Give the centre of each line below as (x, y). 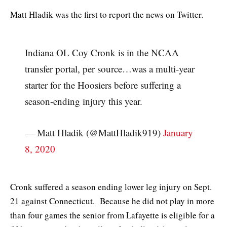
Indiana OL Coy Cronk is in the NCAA (102, 53)
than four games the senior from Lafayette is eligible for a (112, 215)
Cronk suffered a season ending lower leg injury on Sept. (111, 186)
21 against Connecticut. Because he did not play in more (112, 201)
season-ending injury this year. (83, 101)
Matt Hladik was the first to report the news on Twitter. (107, 15)
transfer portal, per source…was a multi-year (109, 69)
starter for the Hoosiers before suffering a (103, 85)
